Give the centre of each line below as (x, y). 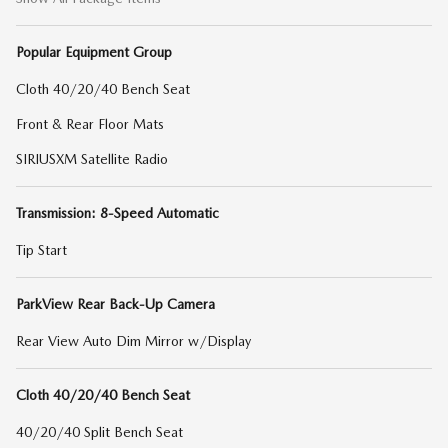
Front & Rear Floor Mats (90, 124)
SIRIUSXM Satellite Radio (92, 159)
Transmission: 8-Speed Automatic (117, 213)
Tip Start (41, 250)
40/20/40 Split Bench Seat (99, 432)
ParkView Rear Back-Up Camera (115, 304)
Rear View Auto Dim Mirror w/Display (133, 341)
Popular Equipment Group (94, 52)
